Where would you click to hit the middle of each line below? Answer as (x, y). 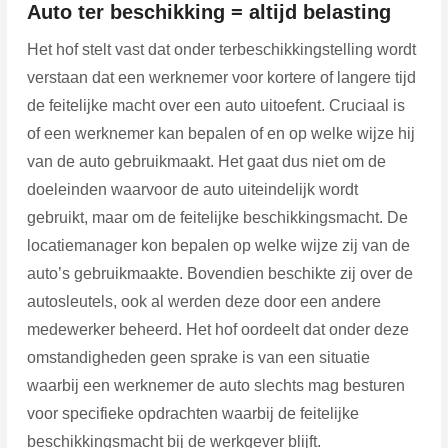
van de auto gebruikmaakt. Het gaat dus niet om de (206, 161)
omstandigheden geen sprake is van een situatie (198, 357)
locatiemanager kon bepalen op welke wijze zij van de (218, 245)
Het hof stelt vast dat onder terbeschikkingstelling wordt (221, 49)
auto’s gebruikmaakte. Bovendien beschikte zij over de (219, 273)
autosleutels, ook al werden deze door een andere (203, 301)
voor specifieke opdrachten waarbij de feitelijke (192, 413)
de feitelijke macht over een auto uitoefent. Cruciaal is (215, 105)
